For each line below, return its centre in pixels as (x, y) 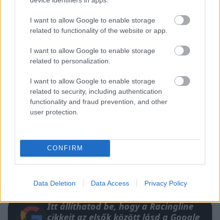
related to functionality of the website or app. (99, 30)
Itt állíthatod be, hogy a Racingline (120, 206)
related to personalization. (70, 61)
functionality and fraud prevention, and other (99, 101)
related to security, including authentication (96, 91)
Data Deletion (54, 183)
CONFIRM (65, 148)
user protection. (54, 112)
